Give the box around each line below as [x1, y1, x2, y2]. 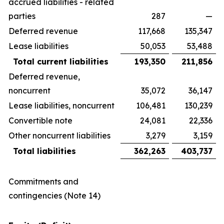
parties [8, 10, 35, 21]
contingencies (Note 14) [8, 190, 100, 200]
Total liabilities [13, 145, 76, 156]
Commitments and [8, 176, 78, 186]
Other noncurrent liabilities [8, 130, 110, 140]
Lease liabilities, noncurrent [8, 100, 114, 110]
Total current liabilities [13, 56, 108, 66]
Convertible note [8, 115, 72, 125]
